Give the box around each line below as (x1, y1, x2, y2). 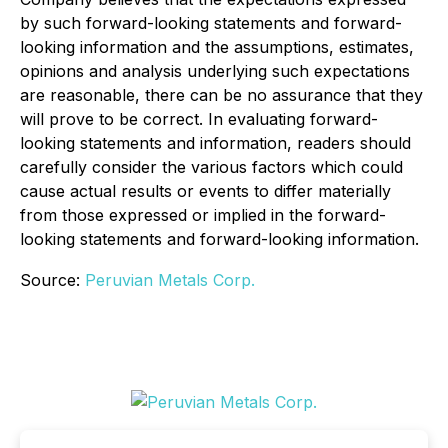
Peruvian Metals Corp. (85, 270, 255, 290)
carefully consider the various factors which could (20, 157, 403, 177)
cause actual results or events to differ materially (20, 181, 391, 201)
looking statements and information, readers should (20, 133, 411, 153)
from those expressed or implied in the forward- (20, 205, 386, 225)
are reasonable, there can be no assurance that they (20, 85, 423, 105)
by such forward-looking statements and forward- (20, 13, 402, 33)
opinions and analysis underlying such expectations (20, 61, 410, 81)
